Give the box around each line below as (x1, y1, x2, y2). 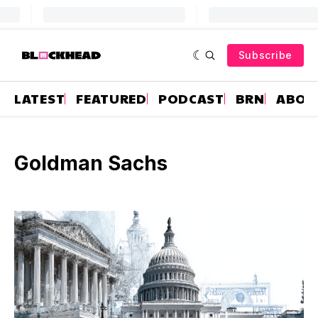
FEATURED (76, 89, 147, 107)
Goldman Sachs (14, 150, 168, 175)
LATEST (14, 89, 65, 107)
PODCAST (158, 89, 224, 107)
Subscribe (238, 49, 292, 61)
